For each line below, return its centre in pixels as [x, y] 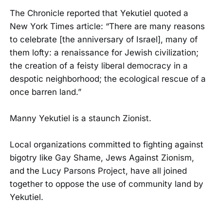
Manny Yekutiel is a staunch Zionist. [81, 118]
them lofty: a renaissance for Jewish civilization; [104, 52]
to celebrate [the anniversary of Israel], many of [104, 39]
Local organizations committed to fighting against [107, 144]
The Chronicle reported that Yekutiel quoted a [99, 13]
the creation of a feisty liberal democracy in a [99, 65]
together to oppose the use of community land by [107, 184]
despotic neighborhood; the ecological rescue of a [108, 79]
